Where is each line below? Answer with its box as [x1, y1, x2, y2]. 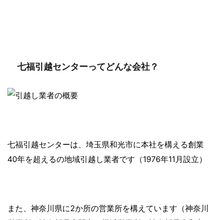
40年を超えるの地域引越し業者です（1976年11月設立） [7, 154, 207, 164]
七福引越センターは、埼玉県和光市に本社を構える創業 [7, 139, 204, 149]
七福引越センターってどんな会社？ [17, 61, 159, 72]
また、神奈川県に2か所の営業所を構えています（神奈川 [7, 203, 209, 213]
